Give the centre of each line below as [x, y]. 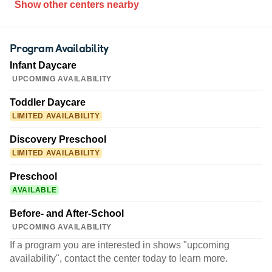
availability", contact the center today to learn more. [119, 259]
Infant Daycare [43, 66]
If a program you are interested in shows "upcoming [120, 245]
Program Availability [59, 48]
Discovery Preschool [58, 140]
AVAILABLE [35, 190]
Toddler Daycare [48, 103]
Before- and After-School [67, 214]
